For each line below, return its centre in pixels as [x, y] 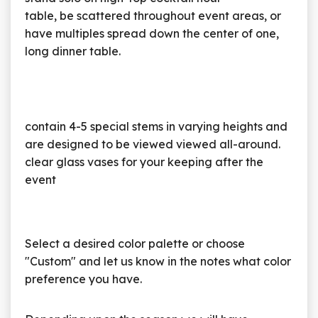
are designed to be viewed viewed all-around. [153, 144]
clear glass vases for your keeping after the [144, 162]
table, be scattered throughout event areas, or [153, 16]
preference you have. [83, 279]
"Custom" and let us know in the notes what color [158, 262]
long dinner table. [73, 51]
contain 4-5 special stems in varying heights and [156, 127]
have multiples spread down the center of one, [152, 34]
